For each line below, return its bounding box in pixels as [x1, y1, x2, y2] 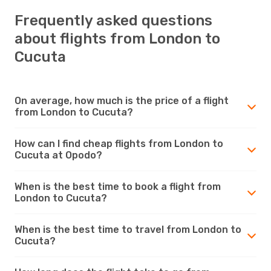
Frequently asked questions [15, 11, 212, 29]
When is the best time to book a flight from [15, 180, 221, 192]
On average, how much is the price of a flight [15, 94, 229, 106]
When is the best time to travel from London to [15, 223, 241, 235]
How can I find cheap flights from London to [15, 137, 223, 149]
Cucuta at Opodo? [15, 149, 102, 161]
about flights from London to [15, 30, 220, 47]
